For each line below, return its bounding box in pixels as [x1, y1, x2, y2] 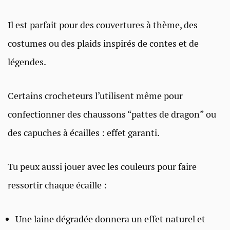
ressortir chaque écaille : [8, 179, 107, 191]
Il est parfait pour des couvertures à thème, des [8, 18, 198, 31]
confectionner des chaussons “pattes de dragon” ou [8, 108, 216, 120]
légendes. [8, 55, 46, 68]
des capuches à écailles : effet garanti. [8, 126, 160, 139]
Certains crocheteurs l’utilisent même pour [8, 89, 183, 102]
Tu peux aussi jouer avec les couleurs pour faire [8, 160, 197, 172]
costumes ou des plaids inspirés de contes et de [8, 37, 199, 49]
